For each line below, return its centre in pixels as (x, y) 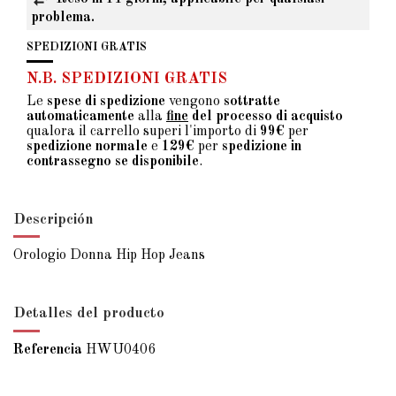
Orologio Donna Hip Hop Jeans (109, 256)
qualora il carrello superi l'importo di (143, 131)
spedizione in (262, 146)
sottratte (252, 101)
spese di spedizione (106, 101)
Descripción (53, 219)
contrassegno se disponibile (113, 161)
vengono (194, 101)
